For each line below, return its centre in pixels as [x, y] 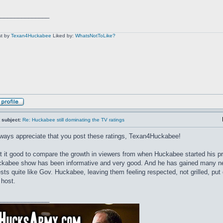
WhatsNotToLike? [95, 36]
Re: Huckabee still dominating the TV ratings [73, 120]
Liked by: [63, 36]
